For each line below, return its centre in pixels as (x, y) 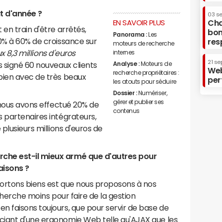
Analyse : (126, 64)
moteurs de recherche (144, 43)
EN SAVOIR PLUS (139, 22)
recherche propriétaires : (146, 73)
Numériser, (153, 93)
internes (124, 52)
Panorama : (130, 34)
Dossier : (125, 93)
